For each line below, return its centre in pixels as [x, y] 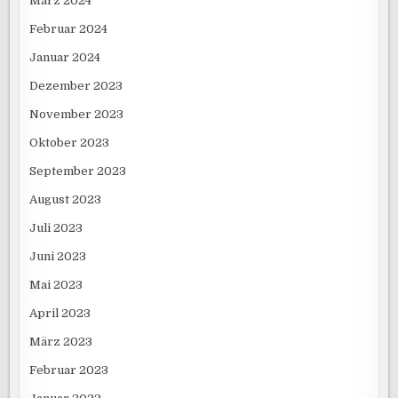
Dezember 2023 [76, 85]
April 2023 [60, 313]
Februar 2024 [69, 28]
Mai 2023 [56, 284]
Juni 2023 [58, 256]
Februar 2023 [69, 370]
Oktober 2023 [70, 142]
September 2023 [78, 171]
